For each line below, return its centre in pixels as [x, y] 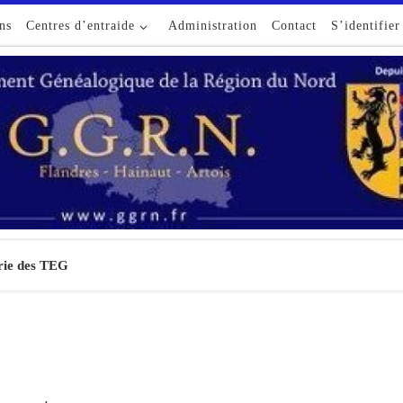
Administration [213, 25]
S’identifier [366, 25]
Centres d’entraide [80, 25]
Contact [295, 25]
